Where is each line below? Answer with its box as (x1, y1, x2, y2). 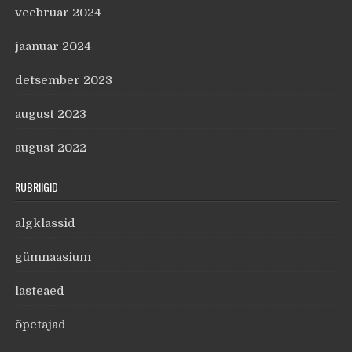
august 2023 (15, 107, 87, 122)
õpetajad (15, 317, 67, 332)
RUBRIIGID (15, 178, 59, 196)
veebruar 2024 (15, 5, 102, 20)
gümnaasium (15, 250, 92, 265)
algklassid (15, 216, 76, 231)
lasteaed (15, 284, 65, 299)
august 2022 (15, 141, 87, 156)
